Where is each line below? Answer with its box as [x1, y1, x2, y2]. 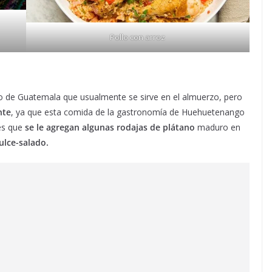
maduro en [195, 121, 240, 134]
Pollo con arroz [110, 32, 166, 43]
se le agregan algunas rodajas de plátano [22, 121, 195, 134]
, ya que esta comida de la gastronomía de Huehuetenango [11, 106, 245, 118]
